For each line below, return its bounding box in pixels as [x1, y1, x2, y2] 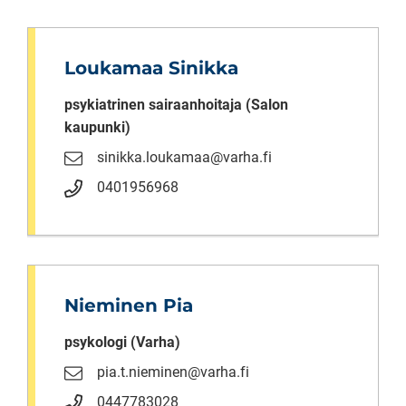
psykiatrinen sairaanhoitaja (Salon [64, 95, 288, 113]
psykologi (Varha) [64, 333, 180, 351]
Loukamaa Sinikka [64, 56, 238, 79]
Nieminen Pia [64, 294, 193, 316]
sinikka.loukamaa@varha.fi [97, 148, 272, 166]
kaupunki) [64, 118, 130, 136]
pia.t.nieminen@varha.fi [97, 362, 249, 381]
